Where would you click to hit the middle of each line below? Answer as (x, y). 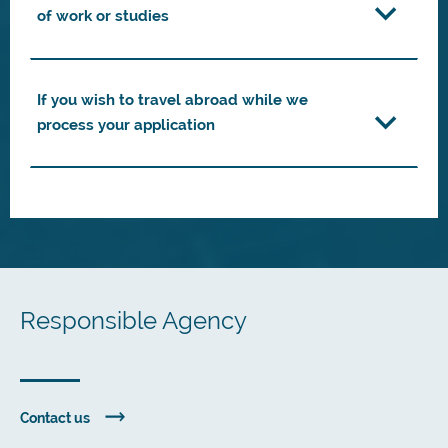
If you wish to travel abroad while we (172, 100)
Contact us (55, 418)
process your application (126, 125)
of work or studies (103, 16)
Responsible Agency (133, 321)
